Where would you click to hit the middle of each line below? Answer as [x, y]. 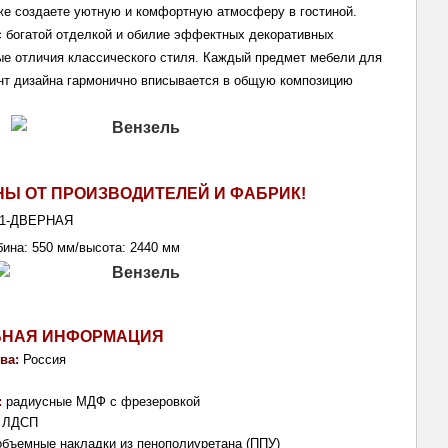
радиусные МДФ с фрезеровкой [103, 402]
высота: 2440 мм [130, 248]
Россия [45, 360]
